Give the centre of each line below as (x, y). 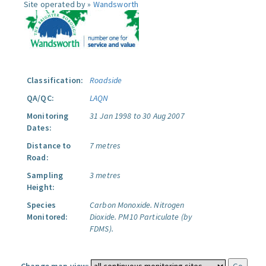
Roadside (106, 80)
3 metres (105, 175)
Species (41, 205)
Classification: (55, 80)
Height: (41, 187)
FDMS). (102, 229)
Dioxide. (103, 217)
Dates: (39, 128)
